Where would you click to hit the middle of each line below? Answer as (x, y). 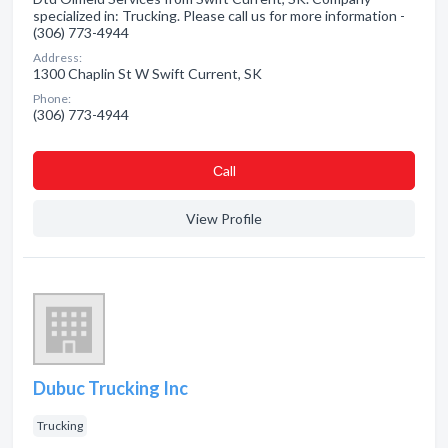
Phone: (52, 98)
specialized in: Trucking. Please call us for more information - (219, 15)
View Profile (224, 218)
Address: (57, 57)
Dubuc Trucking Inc (110, 388)
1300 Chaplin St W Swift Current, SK (147, 73)
